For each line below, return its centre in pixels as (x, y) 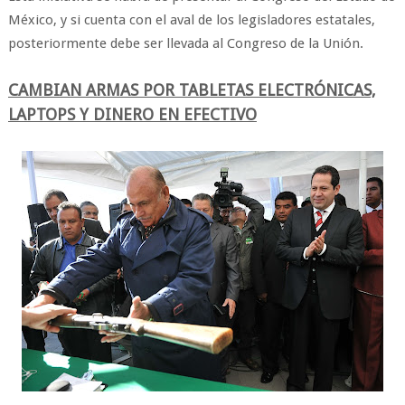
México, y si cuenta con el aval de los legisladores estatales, (191, 20)
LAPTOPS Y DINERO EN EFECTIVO (132, 114)
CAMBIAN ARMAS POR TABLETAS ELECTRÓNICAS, (192, 90)
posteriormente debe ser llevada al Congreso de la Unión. (185, 43)
